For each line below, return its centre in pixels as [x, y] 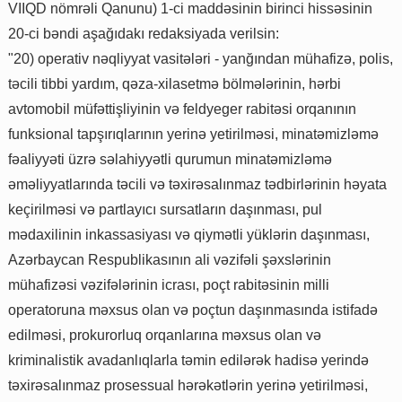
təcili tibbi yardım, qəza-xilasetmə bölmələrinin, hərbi [175, 84]
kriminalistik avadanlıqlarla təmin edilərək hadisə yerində [188, 361]
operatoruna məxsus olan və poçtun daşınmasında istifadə [193, 310]
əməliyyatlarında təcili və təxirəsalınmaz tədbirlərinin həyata [197, 185]
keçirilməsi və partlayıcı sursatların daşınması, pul [165, 210]
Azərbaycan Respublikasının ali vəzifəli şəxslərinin [170, 260]
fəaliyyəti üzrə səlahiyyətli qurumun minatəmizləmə [170, 160]
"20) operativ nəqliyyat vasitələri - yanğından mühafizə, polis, [201, 59]
